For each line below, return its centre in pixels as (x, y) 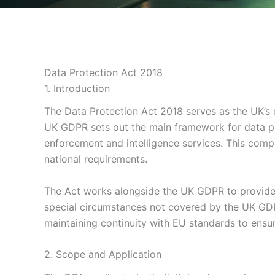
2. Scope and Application (103, 254)
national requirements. (96, 159)
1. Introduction (77, 88)
